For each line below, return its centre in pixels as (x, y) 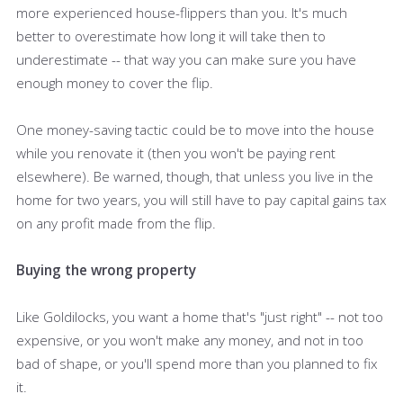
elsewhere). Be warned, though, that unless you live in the (195, 176)
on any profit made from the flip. (116, 223)
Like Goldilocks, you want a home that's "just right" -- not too (200, 316)
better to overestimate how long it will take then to (171, 36)
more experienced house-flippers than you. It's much (182, 12)
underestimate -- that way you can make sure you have (186, 59)
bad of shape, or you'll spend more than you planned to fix (197, 363)
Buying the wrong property (106, 269)
